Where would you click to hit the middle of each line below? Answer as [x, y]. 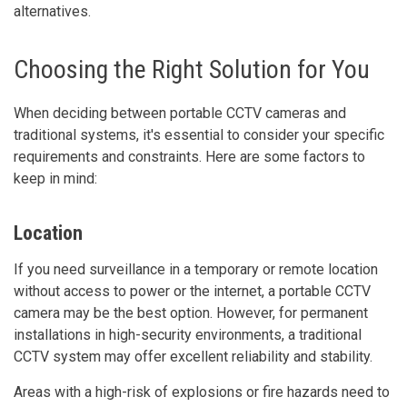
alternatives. [52, 11]
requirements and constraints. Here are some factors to [189, 156]
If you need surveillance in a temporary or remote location [196, 269]
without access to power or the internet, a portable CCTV [192, 291]
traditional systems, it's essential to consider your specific [199, 134]
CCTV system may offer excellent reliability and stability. [193, 356]
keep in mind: [55, 178]
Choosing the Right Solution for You [192, 69]
